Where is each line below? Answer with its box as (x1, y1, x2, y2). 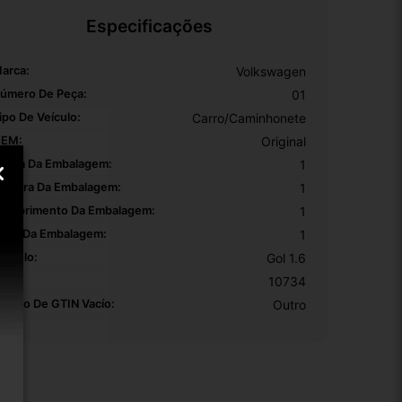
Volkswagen (236, 63, 306, 79)
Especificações (85, 14, 213, 37)
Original (261, 133, 306, 149)
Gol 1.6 (267, 249, 306, 266)
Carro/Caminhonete (192, 109, 306, 126)
